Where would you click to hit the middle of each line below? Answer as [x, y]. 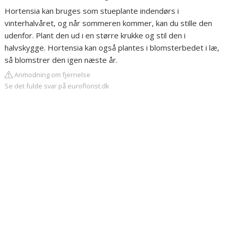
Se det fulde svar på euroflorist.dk [57, 86]
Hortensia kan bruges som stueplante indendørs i [92, 11]
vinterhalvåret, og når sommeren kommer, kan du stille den [109, 23]
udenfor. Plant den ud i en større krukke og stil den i [95, 35]
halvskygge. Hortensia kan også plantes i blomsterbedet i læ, [112, 48]
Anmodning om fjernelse [52, 75]
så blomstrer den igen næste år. [61, 60]
